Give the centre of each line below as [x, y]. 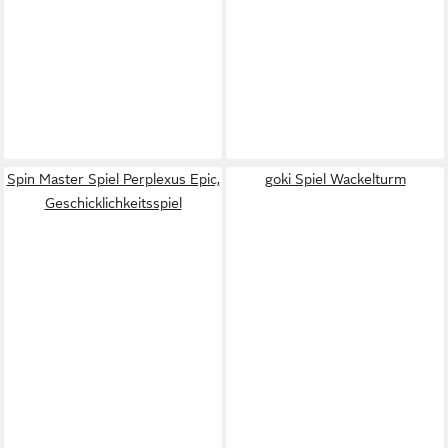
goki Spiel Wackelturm [335, 179]
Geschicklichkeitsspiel [113, 203]
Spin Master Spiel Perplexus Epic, [113, 179]
